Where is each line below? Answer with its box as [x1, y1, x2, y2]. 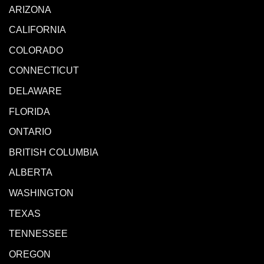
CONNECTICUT [9, 65, 81, 76]
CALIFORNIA [9, 25, 66, 35]
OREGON [9, 249, 51, 259]
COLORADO [9, 45, 63, 55]
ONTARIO [9, 127, 51, 137]
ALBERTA [9, 167, 52, 178]
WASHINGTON [9, 187, 74, 198]
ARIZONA [9, 4, 51, 15]
